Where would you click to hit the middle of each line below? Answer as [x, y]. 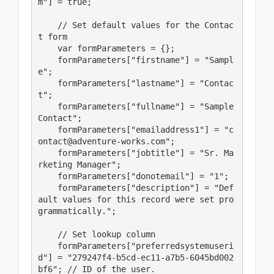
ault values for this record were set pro [136, 199]
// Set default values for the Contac [48, 25]
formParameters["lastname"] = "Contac [48, 83]
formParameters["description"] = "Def [48, 187]
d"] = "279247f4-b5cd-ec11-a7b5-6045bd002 [136, 257]
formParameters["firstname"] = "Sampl [48, 60]
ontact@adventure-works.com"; [106, 141]
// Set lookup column [48, 234]
